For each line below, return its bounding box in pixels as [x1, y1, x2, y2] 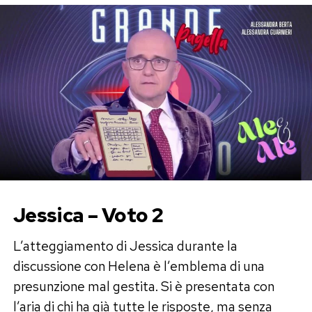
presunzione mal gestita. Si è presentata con [13, 276, 274, 295]
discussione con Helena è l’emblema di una [13, 256, 265, 275]
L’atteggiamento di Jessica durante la [13, 236, 237, 255]
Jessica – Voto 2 [13, 201, 164, 228]
